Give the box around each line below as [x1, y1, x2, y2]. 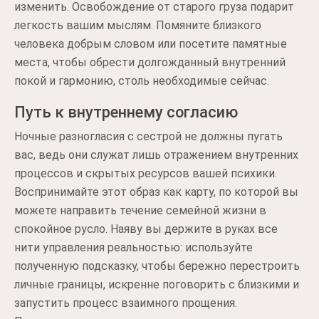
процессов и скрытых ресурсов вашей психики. [14, 167, 277, 180]
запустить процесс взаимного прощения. [14, 296, 237, 310]
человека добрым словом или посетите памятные [14, 37, 287, 51]
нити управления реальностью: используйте [14, 241, 253, 254]
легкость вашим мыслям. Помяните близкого [14, 19, 261, 32]
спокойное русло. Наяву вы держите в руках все [14, 222, 278, 236]
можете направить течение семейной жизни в [14, 204, 266, 217]
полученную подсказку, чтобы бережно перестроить [14, 259, 300, 273]
